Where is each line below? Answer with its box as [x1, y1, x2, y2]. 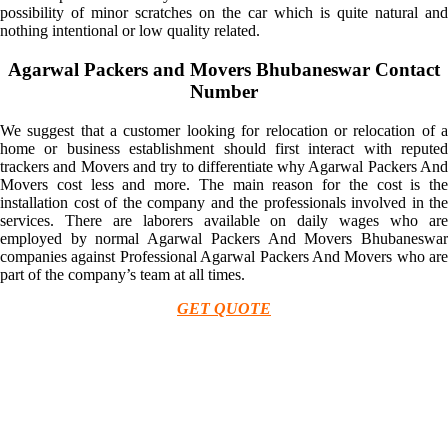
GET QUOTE [177, 299, 271, 317]
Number [190, 81, 258, 103]
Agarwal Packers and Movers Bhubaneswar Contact [8, 59, 440, 81]
